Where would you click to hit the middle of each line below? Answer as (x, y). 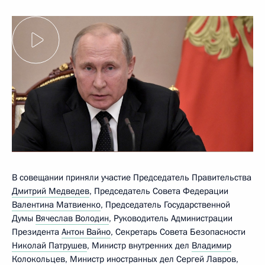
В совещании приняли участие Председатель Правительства (132, 177)
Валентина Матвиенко (56, 204)
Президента (37, 232)
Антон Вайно (86, 232)
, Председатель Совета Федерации (159, 191)
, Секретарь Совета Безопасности (178, 232)
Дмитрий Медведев (51, 191)
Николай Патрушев (49, 245)
